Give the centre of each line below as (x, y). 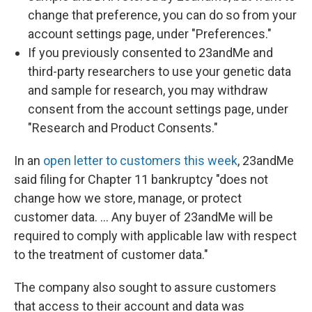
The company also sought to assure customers (145, 287)
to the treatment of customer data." (111, 255)
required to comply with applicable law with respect (155, 236)
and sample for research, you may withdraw (148, 90)
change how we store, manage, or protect (128, 198)
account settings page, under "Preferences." (150, 34)
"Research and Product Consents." (123, 128)
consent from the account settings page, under (158, 109)
